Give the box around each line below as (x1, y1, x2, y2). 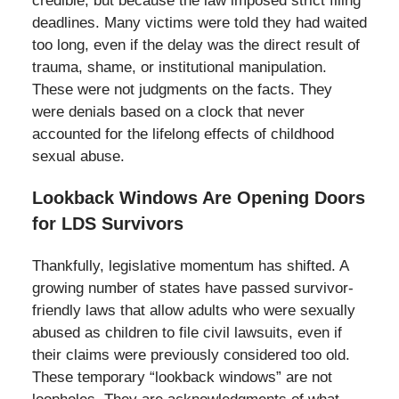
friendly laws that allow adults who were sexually (31, 302, 355, 320)
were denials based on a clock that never (31, 103, 305, 121)
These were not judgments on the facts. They (31, 81, 332, 99)
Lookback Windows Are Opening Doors (31, 188, 365, 208)
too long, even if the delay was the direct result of (31, 37, 360, 54)
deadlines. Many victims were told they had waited (31, 14, 367, 32)
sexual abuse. (31, 148, 125, 166)
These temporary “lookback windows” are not (31, 369, 332, 387)
